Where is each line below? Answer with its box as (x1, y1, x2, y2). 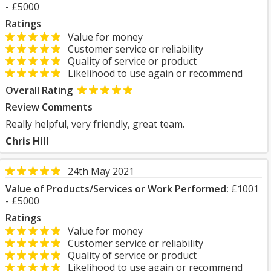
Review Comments (5, 100, 93, 114)
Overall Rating (5, 83, 73, 97)
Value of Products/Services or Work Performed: (5, 182, 229, 195)
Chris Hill (5, 134, 49, 148)
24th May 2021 (68, 165, 134, 178)
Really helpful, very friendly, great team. (5, 117, 184, 131)
